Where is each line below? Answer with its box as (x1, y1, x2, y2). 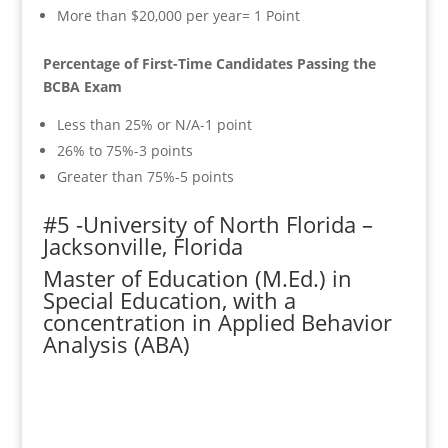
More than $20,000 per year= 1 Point (56, 5, 300, 25)
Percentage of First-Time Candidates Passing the (42, 53, 376, 73)
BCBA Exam (42, 76, 122, 96)
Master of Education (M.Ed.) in (42, 262, 352, 293)
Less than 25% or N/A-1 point (56, 114, 252, 134)
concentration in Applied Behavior (42, 306, 392, 337)
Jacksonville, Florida (42, 230, 243, 261)
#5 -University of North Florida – (42, 208, 373, 239)
